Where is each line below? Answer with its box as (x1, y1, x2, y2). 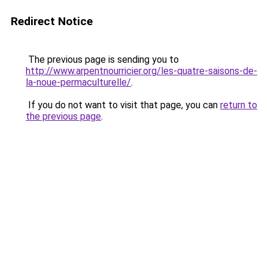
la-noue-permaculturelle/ (26, 77, 131, 88)
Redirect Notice (11, 14, 93, 28)
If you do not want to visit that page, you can (26, 99, 220, 111)
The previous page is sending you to (26, 54, 179, 65)
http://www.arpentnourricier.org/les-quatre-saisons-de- (26, 65, 257, 77)
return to (220, 99, 257, 111)
